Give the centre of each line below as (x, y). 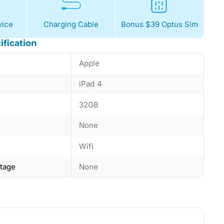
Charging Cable (71, 24)
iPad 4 (90, 84)
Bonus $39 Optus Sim (160, 24)
